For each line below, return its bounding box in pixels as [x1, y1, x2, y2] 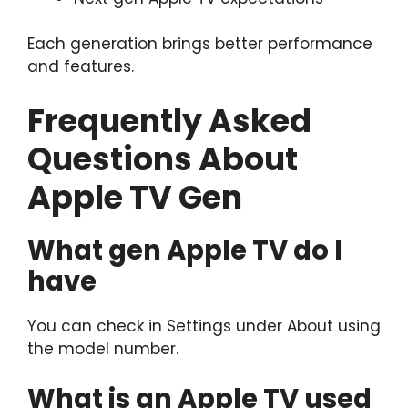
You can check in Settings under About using [27, 314, 381, 337]
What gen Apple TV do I [27, 231, 342, 269]
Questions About [27, 136, 298, 181]
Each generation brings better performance [27, 33, 372, 56]
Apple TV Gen [27, 174, 242, 219]
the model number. [27, 337, 178, 360]
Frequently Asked [27, 97, 311, 143]
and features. [27, 56, 134, 78]
